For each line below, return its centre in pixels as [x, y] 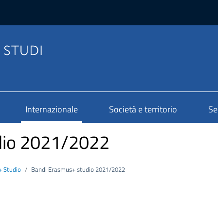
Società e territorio [143, 109]
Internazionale [52, 109]
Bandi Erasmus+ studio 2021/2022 [78, 170]
